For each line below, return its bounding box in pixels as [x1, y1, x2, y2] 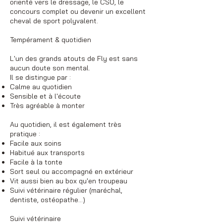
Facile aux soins [10, 138, 61, 148]
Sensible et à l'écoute [10, 91, 81, 101]
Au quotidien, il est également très [10, 119, 121, 129]
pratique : [10, 129, 40, 138]
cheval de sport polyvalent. [10, 16, 98, 25]
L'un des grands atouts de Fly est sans [10, 54, 138, 63]
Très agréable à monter [10, 101, 85, 110]
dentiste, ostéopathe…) [10, 195, 85, 204]
